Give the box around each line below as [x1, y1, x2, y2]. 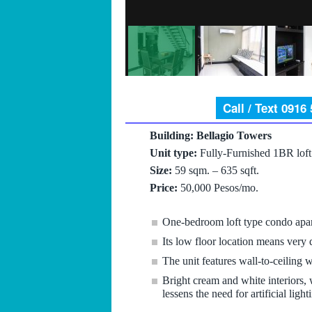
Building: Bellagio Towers [149, 129, 272, 141]
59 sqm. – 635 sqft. [171, 164, 259, 176]
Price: [149, 181, 178, 194]
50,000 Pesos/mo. [177, 181, 258, 194]
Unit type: [149, 146, 197, 159]
